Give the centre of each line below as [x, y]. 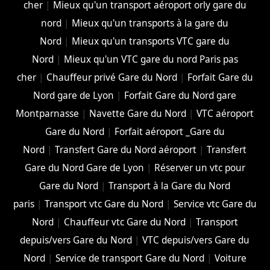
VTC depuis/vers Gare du [196, 240]
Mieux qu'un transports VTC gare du [151, 41]
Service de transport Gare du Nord [130, 258]
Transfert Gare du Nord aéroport [126, 149]
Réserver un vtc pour [199, 168]
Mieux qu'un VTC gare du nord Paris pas [151, 59]
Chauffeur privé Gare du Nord [111, 77]
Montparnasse [48, 113]
